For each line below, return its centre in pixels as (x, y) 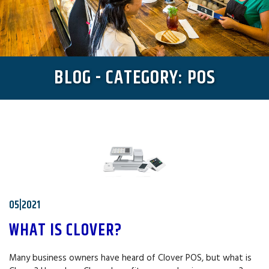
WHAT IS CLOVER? (65, 231)
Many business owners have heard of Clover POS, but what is (130, 258)
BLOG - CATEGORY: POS (134, 78)
